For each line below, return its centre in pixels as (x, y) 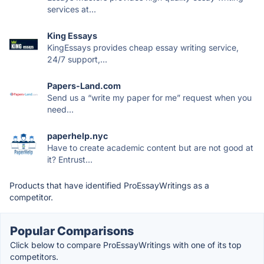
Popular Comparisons (72, 231)
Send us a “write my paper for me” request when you (149, 98)
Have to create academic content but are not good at (150, 148)
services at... (72, 9)
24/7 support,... (77, 60)
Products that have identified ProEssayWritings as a (109, 186)
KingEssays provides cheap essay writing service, (143, 48)
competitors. (34, 257)
